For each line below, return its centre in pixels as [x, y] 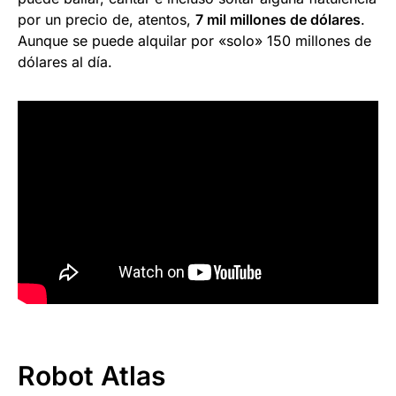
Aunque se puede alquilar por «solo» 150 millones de [194, 40]
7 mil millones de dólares [278, 19]
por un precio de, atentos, [107, 19]
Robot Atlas [91, 376]
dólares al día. [65, 61]
